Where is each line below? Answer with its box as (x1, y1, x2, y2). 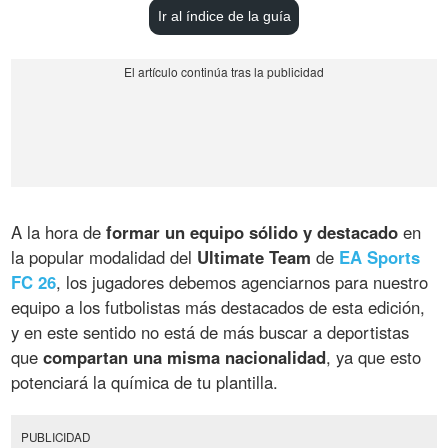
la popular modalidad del (11, 245, 198, 270)
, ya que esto (326, 345, 422, 370)
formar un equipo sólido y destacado (106, 220, 399, 245)
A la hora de (11, 220, 107, 245)
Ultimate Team (197, 245, 312, 270)
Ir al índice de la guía (157, 8, 291, 25)
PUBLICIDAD (20, 428, 90, 445)
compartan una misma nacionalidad (43, 345, 327, 370)
